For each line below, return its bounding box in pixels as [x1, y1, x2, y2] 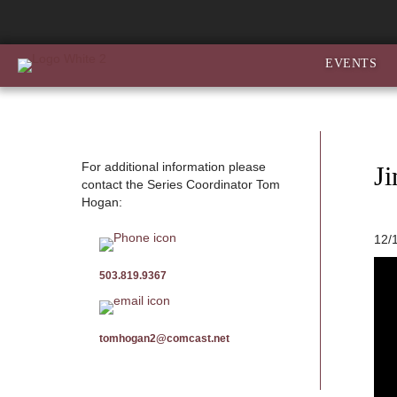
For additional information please [82, 160, 266, 174]
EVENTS [325, 57, 378, 70]
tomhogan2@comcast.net [99, 332, 230, 345]
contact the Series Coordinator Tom [82, 177, 280, 191]
